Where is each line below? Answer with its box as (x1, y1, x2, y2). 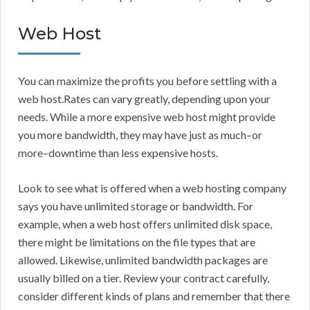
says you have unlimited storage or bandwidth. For (18, 199, 253, 213)
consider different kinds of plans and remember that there (18, 289, 290, 303)
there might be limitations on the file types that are (18, 235, 255, 249)
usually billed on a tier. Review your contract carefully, (18, 271, 269, 285)
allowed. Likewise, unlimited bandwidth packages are (18, 253, 268, 267)
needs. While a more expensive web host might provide (18, 110, 275, 124)
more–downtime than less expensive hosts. (18, 146, 218, 160)
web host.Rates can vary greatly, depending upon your (18, 92, 271, 106)
